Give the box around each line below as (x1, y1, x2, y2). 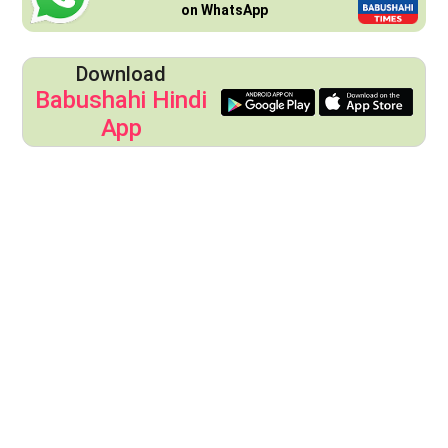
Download (76, 62, 167, 87)
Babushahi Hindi (35, 86, 208, 115)
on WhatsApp (180, 2, 268, 19)
